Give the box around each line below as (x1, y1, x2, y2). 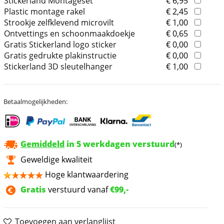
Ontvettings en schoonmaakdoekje (4, 28, 135, 39)
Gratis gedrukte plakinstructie (4, 50, 117, 61)
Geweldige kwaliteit (20, 154, 93, 165)
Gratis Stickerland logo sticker (4, 39, 117, 50)
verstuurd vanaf (46, 184, 110, 195)
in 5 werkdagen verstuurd (64, 138, 175, 150)
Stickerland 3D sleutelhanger (4, 61, 113, 72)
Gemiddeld (20, 138, 65, 150)
